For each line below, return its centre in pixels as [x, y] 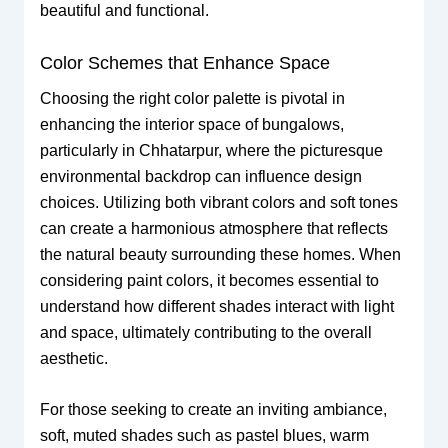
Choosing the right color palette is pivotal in [192, 98]
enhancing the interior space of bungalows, [191, 124]
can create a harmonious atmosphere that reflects [213, 228]
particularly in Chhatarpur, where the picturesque [211, 150]
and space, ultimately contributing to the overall [205, 332]
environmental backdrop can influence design [200, 176]
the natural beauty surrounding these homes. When [220, 254]
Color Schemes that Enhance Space [184, 62]
